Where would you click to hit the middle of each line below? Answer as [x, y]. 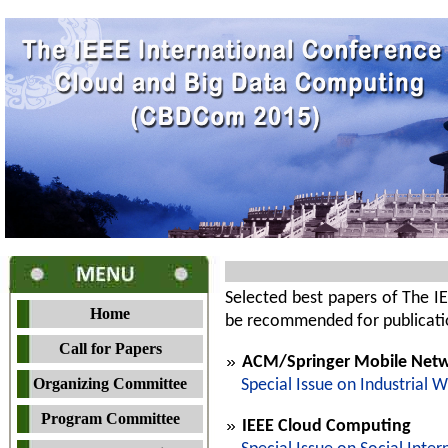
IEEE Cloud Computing [326, 426]
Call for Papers [110, 348]
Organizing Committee [110, 383]
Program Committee [110, 418]
